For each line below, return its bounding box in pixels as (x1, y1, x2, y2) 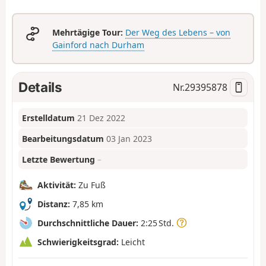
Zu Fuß (76, 179, 106, 191)
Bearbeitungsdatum (22, 132, 104, 144)
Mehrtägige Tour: (52, 26, 123, 38)
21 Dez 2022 (77, 112, 126, 124)
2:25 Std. (138, 217, 176, 229)
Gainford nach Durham (52, 39, 145, 50)
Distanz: (37, 198, 70, 210)
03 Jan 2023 (106, 132, 153, 144)
